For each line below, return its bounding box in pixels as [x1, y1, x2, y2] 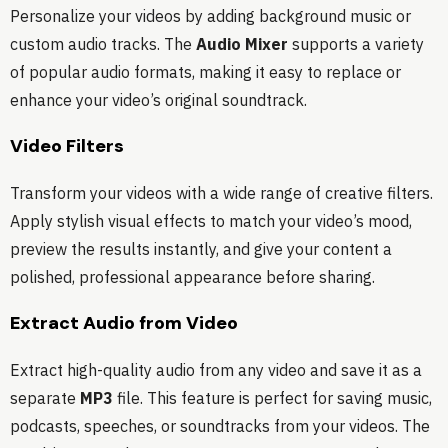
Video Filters [10, 134, 124, 159]
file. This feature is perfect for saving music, [113, 388, 432, 409]
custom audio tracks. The [10, 34, 196, 55]
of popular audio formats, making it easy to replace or [10, 62, 401, 83]
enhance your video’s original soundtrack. [10, 90, 307, 111]
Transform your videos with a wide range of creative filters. [10, 183, 433, 204]
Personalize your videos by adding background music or [10, 6, 411, 27]
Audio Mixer [196, 34, 288, 55]
